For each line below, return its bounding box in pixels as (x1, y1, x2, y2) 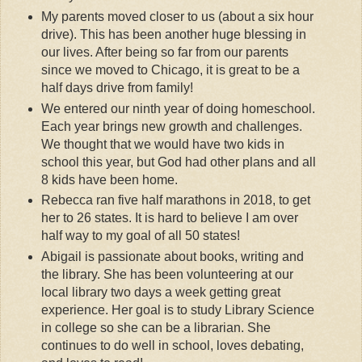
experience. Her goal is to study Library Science (40, 303, 314, 318)
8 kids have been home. (40, 172, 181, 187)
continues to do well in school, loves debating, (40, 339, 304, 353)
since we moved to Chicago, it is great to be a (40, 62, 300, 77)
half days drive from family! (40, 80, 193, 95)
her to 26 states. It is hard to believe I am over (40, 211, 298, 225)
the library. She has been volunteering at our (40, 267, 293, 282)
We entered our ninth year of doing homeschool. (40, 101, 315, 116)
